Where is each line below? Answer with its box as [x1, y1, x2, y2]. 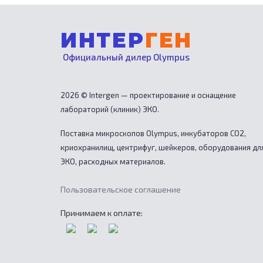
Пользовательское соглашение [60, 184, 181, 195]
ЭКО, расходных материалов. [60, 157, 166, 167]
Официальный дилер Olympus [63, 52, 190, 63]
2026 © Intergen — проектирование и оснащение [60, 90, 236, 100]
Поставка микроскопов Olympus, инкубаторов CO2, [60, 129, 246, 139]
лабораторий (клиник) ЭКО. [60, 104, 159, 114]
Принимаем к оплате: [60, 208, 143, 218]
